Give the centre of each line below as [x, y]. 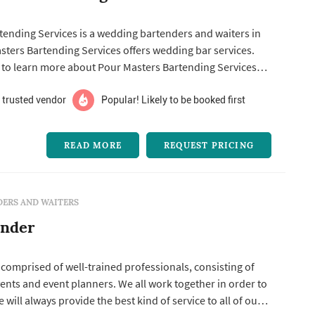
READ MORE [93, 145]
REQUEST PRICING [208, 145]
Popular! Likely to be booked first [173, 99]
